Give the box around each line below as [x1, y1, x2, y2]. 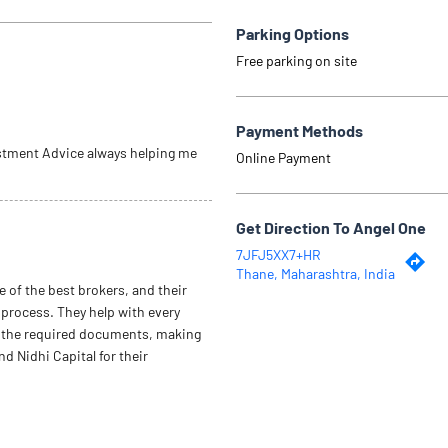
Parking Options [236, 23, 349, 43]
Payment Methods [236, 120, 363, 140]
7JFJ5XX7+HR [236, 245, 321, 263]
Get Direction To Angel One [236, 217, 426, 237]
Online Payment [236, 148, 331, 166]
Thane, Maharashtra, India [236, 264, 395, 282]
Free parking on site [236, 51, 357, 69]
